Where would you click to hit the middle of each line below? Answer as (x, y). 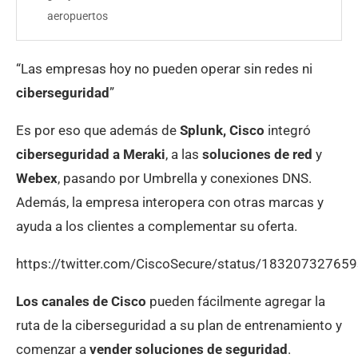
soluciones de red (257, 154)
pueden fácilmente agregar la (237, 301)
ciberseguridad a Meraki (91, 154)
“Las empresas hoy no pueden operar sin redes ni (164, 68)
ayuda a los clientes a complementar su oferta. (157, 226)
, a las (184, 154)
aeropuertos (78, 16)
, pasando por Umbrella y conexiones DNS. (185, 178)
